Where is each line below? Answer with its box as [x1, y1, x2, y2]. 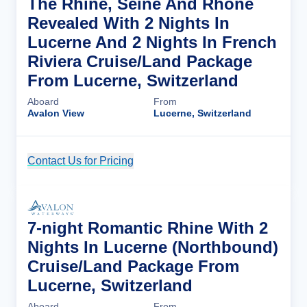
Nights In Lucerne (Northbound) [27, 238, 278, 257]
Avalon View [27, 108, 84, 119]
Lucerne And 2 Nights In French [27, 33, 277, 52]
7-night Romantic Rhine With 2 [27, 219, 268, 238]
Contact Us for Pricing [27, 155, 134, 167]
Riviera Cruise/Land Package [27, 52, 252, 71]
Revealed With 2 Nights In [27, 14, 230, 33]
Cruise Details [193, 155, 266, 167]
